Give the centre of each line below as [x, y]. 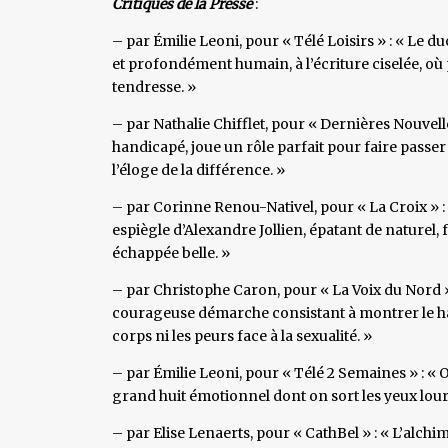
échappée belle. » [171, 252]
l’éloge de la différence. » [198, 169]
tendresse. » [154, 86]
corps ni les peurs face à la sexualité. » [242, 335]
